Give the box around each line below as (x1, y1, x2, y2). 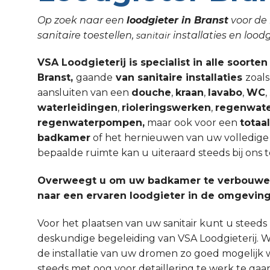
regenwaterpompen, (37, 117, 145, 129)
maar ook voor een (145, 117, 240, 129)
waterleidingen (37, 102, 118, 114)
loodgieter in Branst (127, 14, 228, 26)
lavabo (208, 87, 242, 99)
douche (131, 87, 171, 99)
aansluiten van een (37, 87, 131, 99)
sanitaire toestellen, (37, 29, 136, 41)
